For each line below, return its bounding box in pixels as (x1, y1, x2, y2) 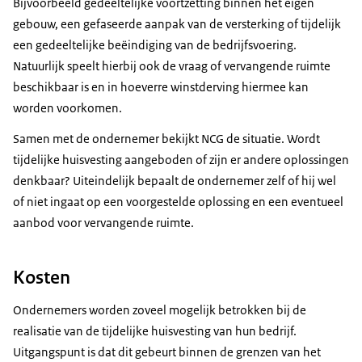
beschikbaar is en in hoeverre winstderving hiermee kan (13, 79, 309, 95)
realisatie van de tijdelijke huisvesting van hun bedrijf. (13, 322, 297, 339)
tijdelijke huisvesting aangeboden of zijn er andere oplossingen (13, 152, 349, 168)
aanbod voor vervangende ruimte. (13, 215, 194, 231)
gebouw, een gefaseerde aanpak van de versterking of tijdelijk (13, 16, 341, 32)
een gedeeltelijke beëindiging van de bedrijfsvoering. (13, 37, 297, 53)
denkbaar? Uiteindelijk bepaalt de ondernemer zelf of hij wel (13, 173, 336, 189)
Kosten (13, 264, 70, 289)
